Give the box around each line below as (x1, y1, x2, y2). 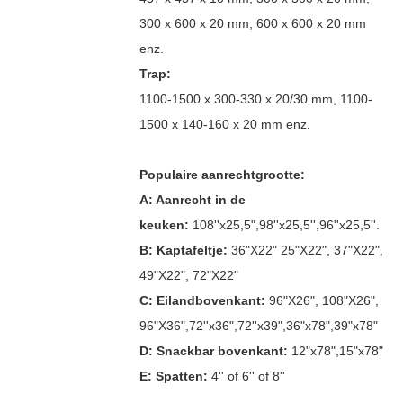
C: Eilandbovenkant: (139, 292, 269, 308)
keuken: (139, 217, 193, 232)
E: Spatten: (139, 368, 208, 383)
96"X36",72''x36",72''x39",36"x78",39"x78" (139, 318, 378, 333)
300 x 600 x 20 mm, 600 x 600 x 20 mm (139, 15, 366, 31)
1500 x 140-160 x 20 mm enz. (139, 116, 310, 131)
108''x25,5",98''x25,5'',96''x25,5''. (192, 217, 380, 232)
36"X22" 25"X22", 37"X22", (227, 242, 383, 257)
